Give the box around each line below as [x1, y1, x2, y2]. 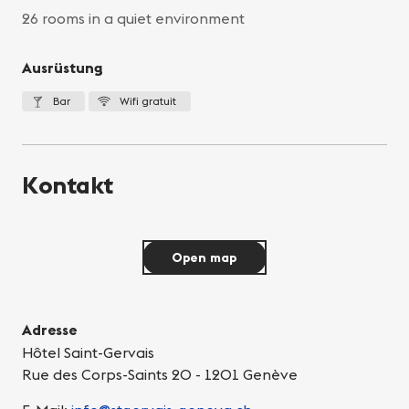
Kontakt [22, 170, 113, 201]
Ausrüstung [22, 58, 103, 78]
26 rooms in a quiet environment [22, 9, 245, 28]
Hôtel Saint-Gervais [22, 343, 154, 362]
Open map [171, 249, 238, 267]
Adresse [22, 320, 77, 340]
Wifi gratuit [120, 94, 176, 109]
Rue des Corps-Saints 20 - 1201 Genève [22, 365, 298, 384]
